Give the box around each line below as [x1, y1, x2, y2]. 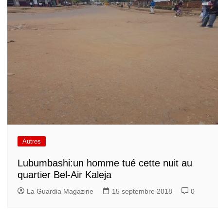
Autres [22, 137, 41, 145]
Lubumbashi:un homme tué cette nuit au [18, 158, 192, 169]
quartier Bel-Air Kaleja [18, 169, 111, 181]
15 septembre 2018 [112, 187, 172, 196]
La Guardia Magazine [27, 187, 93, 196]
